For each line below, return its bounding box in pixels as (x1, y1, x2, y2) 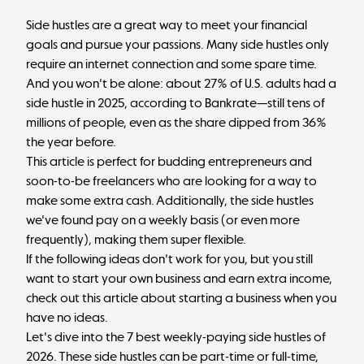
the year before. (26, 134, 116, 149)
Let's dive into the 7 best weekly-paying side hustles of (26, 329, 326, 344)
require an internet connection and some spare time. (26, 56, 317, 71)
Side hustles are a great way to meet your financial (26, 17, 307, 32)
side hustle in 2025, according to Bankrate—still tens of (26, 95, 325, 110)
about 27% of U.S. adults (166, 76, 301, 91)
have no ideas (26, 310, 105, 325)
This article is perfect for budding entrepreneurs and (26, 154, 312, 169)
